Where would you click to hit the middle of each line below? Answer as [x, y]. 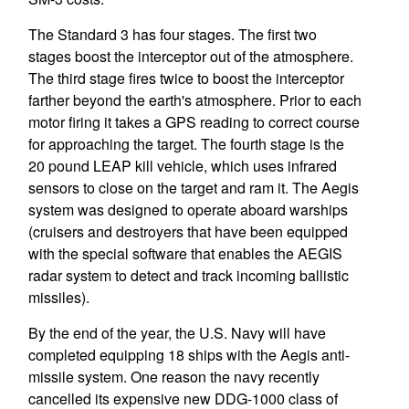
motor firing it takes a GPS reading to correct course [194, 122]
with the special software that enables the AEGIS [185, 253]
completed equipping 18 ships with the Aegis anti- [189, 355]
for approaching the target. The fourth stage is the [186, 144]
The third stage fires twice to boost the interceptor [186, 78]
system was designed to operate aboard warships [188, 210]
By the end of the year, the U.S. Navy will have [177, 333]
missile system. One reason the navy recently [173, 377]
